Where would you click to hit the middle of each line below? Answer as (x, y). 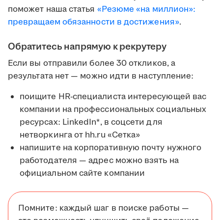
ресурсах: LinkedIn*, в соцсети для (91, 123)
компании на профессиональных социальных (113, 110)
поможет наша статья (53, 10)
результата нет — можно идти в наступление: (101, 76)
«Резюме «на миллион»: (146, 10)
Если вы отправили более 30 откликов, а (92, 64)
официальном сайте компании (82, 174)
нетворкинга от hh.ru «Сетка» (80, 135)
